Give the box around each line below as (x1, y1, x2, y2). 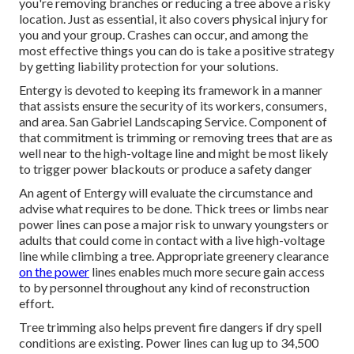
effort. (19, 296, 54, 311)
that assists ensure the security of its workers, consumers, (19, 98, 326, 114)
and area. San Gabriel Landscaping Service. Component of (19, 114, 327, 130)
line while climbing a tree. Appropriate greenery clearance (19, 248, 329, 264)
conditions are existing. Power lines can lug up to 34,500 (19, 335, 318, 351)
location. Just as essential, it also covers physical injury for (19, 11, 328, 27)
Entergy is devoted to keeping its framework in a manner (19, 82, 322, 98)
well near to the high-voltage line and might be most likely (19, 145, 328, 161)
